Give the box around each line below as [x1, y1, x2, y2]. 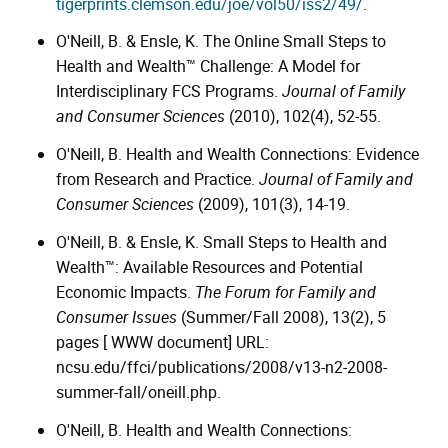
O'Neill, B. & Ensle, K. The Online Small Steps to [56, 30, 386, 53]
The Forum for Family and [195, 280, 376, 303]
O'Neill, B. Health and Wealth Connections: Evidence [56, 143, 419, 166]
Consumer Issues [56, 305, 177, 328]
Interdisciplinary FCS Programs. [56, 80, 282, 103]
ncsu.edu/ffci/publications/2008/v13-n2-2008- [56, 355, 387, 378]
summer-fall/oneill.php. [56, 380, 221, 403]
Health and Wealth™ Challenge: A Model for [56, 55, 360, 78]
